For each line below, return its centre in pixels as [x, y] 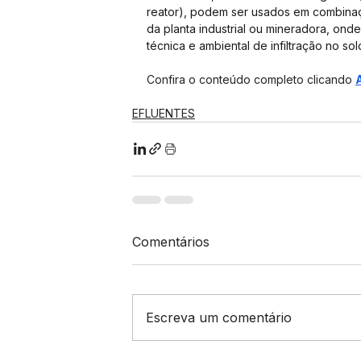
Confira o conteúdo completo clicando [251, 79]
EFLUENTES [164, 113]
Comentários [171, 241]
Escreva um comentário [219, 317]
